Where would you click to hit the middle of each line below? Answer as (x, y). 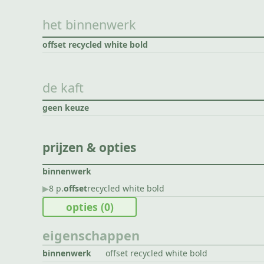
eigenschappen (91, 235)
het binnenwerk (89, 25)
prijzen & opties (89, 147)
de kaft (63, 87)
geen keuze (66, 107)
